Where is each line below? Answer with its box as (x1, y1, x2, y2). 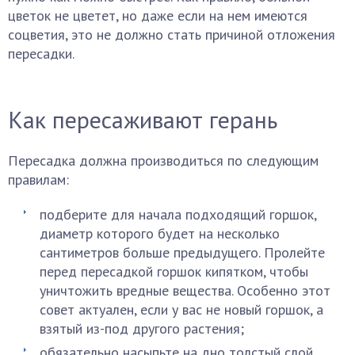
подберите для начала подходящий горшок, (40, 205, 316, 223)
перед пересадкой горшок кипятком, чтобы (40, 262, 308, 281)
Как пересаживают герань (8, 104, 277, 135)
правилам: (8, 170, 69, 189)
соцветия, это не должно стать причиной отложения (8, 25, 335, 44)
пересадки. (8, 44, 74, 63)
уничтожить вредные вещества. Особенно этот (40, 281, 330, 300)
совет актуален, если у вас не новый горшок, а (40, 300, 323, 319)
